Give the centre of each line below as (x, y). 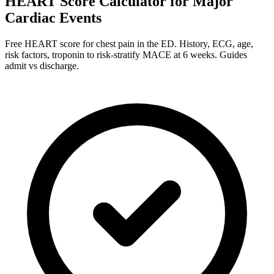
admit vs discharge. (42, 65)
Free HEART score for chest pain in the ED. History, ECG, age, (129, 43)
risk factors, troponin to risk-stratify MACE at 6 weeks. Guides (126, 54)
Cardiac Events (53, 17)
